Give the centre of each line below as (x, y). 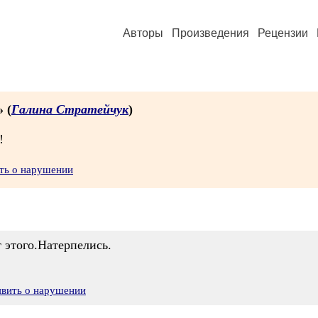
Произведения (210, 33)
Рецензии (283, 33)
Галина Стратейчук (70, 109)
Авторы (143, 33)
